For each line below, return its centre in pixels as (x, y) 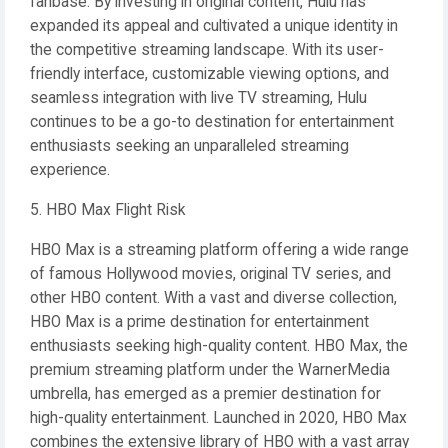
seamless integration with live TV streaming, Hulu (198, 98)
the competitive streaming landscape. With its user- (207, 50)
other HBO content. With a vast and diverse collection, (213, 298)
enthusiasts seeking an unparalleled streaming (189, 146)
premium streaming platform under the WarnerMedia (210, 370)
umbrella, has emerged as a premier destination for (205, 394)
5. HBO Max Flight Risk (108, 210)
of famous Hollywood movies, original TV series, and (210, 274)
